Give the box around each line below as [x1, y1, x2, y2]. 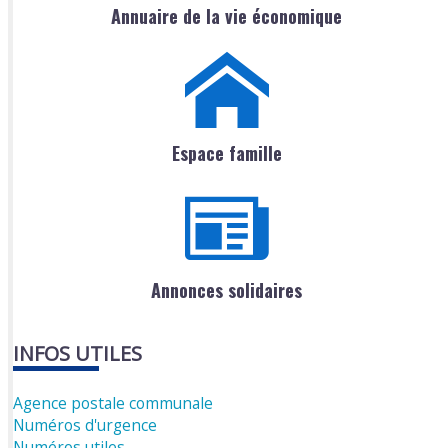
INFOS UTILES [13, 339, 143, 367]
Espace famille [171, 139, 282, 166]
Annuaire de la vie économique [111, 2, 342, 29]
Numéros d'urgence [13, 413, 158, 436]
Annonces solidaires [151, 276, 302, 303]
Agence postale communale [13, 392, 214, 415]
